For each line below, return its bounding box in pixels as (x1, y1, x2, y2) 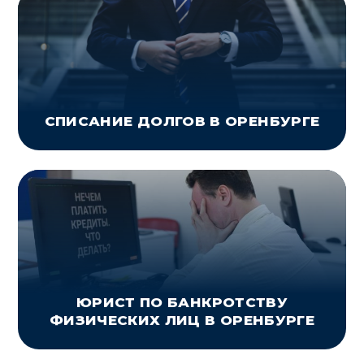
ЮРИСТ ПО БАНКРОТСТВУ (76, 294, 288, 311)
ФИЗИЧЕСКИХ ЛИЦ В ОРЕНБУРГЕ (49, 312, 315, 329)
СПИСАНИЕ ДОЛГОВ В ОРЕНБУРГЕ (44, 113, 320, 130)
